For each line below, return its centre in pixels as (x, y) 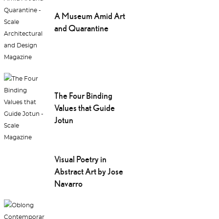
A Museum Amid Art (89, 16)
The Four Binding (83, 96)
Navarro (68, 184)
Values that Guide (84, 108)
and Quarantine (81, 28)
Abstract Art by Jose (88, 172)
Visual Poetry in (80, 159)
